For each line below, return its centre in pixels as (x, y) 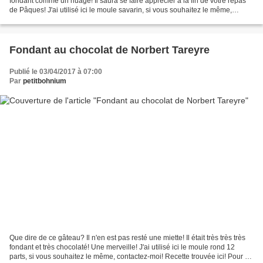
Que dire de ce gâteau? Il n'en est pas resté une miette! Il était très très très (127, 238)
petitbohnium (45, 81)
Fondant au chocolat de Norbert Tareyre (109, 50)
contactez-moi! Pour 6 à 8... (53, 19)
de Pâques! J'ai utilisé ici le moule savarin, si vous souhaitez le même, (121, 10)
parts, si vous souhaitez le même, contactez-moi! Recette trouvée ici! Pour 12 (131, 257)
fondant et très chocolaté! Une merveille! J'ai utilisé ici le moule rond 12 (122, 247)
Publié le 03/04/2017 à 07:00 (56, 71)
